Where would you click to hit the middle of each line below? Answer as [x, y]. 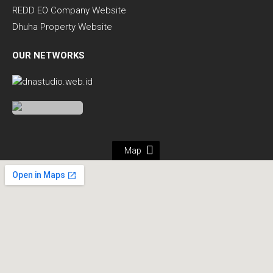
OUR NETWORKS [48, 55]
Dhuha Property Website [62, 27]
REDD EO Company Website [69, 10]
